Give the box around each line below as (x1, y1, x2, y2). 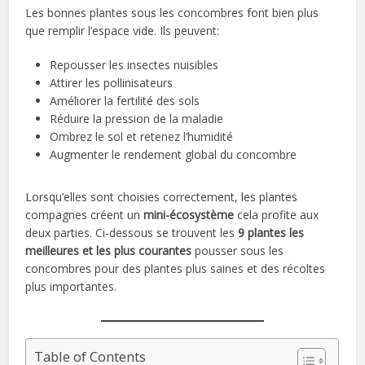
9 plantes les (238, 225, 305, 241)
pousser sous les (191, 243, 284, 259)
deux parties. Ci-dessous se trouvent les (25, 225, 239, 241)
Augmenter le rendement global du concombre (50, 147, 297, 163)
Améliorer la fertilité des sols (50, 93, 200, 109)
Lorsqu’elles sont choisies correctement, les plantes (25, 189, 298, 205)
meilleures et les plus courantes (25, 243, 192, 259)
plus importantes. (25, 279, 117, 295)
